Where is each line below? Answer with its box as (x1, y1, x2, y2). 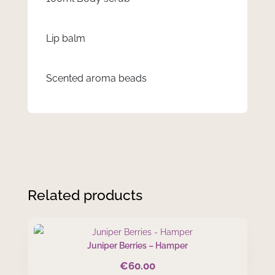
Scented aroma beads (45, 72, 147, 84)
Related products (27, 187, 142, 203)
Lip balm (45, 33, 85, 44)
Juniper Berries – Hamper (87, 241, 188, 250)
